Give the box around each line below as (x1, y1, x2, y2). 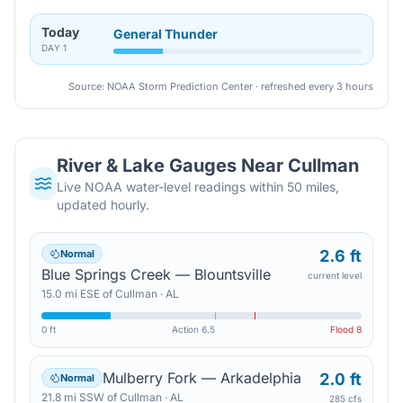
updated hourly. (57, 197, 150, 212)
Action (171, 324, 201, 335)
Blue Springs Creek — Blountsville (41, 265, 271, 283)
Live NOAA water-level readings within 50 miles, (57, 179, 340, 194)
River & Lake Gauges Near (57, 155, 289, 176)
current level (308, 270, 362, 281)
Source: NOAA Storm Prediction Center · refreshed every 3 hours (68, 80, 373, 93)
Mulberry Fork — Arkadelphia (103, 369, 301, 387)
